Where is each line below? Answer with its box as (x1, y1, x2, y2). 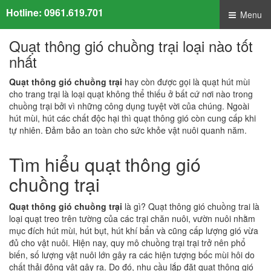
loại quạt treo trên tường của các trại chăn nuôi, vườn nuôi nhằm (9, 212, 255, 224)
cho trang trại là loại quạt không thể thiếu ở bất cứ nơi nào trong (9, 88, 253, 100)
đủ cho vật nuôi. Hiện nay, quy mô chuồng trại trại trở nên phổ (9, 237, 246, 249)
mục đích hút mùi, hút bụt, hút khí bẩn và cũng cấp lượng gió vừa (9, 224, 258, 237)
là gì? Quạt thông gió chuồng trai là (122, 200, 260, 212)
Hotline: (6, 5, 44, 19)
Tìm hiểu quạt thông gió (9, 151, 201, 177)
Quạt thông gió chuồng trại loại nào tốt (9, 35, 253, 56)
